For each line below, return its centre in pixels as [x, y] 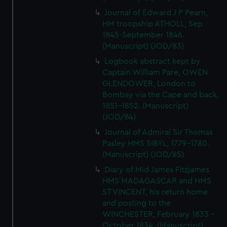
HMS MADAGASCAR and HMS [157, 181]
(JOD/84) [119, 117]
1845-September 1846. [144, 35]
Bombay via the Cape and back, [161, 95]
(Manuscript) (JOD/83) [143, 46]
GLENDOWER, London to [149, 84]
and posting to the [137, 203]
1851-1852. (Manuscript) [146, 106]
